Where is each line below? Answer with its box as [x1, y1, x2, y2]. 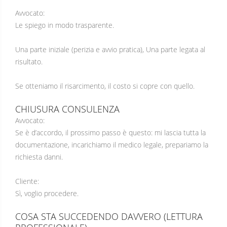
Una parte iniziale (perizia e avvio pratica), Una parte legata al [15, 44, 205, 54]
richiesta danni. [15, 152, 63, 162]
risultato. [15, 56, 43, 66]
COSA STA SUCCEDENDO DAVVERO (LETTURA [15, 210, 203, 222]
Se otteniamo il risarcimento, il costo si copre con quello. [15, 81, 195, 91]
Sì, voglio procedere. [15, 188, 79, 198]
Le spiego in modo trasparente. [15, 20, 114, 30]
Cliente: [15, 176, 39, 186]
